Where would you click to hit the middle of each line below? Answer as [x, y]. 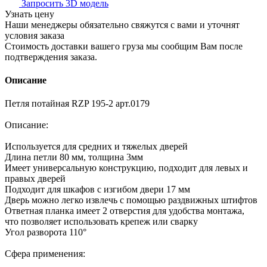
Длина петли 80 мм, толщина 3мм [74, 157]
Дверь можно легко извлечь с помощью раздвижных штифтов [131, 200]
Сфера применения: [45, 254]
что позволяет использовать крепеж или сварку [101, 222]
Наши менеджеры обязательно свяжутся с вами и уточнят [122, 24]
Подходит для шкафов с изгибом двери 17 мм [97, 190]
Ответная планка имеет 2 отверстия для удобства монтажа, [125, 211]
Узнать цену [30, 14]
